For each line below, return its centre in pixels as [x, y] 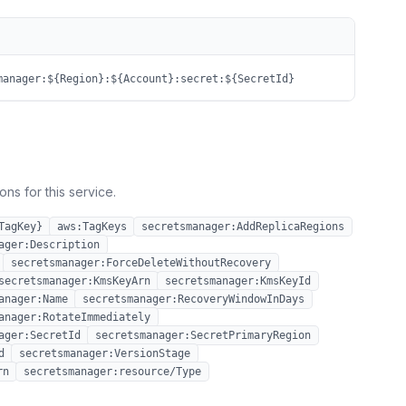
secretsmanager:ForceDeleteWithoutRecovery [141, 263]
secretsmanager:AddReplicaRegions [243, 227]
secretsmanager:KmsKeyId [238, 281]
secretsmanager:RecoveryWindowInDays [193, 299]
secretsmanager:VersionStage [105, 353]
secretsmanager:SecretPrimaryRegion [203, 335]
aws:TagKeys [92, 227]
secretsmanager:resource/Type [112, 372]
